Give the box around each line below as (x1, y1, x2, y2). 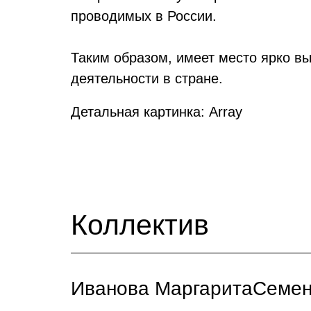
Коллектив (71, 209, 209, 241)
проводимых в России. (71, 8, 217, 24)
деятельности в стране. (71, 71, 223, 86)
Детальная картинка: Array (71, 104, 242, 119)
